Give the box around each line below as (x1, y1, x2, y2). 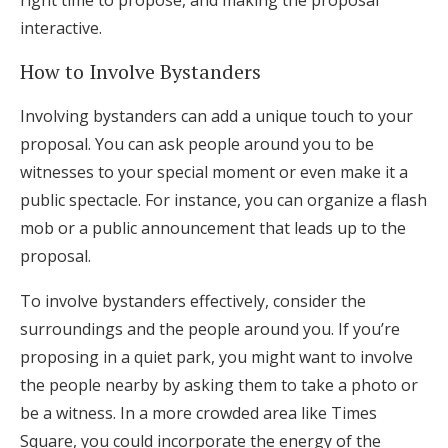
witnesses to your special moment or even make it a (20, 161, 408, 183)
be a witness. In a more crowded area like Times (20, 402, 377, 424)
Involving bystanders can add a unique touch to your (20, 105, 413, 127)
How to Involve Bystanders (20, 58, 261, 85)
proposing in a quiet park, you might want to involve (20, 346, 413, 368)
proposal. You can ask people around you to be (20, 133, 374, 155)
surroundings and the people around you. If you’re (20, 318, 400, 340)
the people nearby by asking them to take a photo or (20, 374, 418, 396)
